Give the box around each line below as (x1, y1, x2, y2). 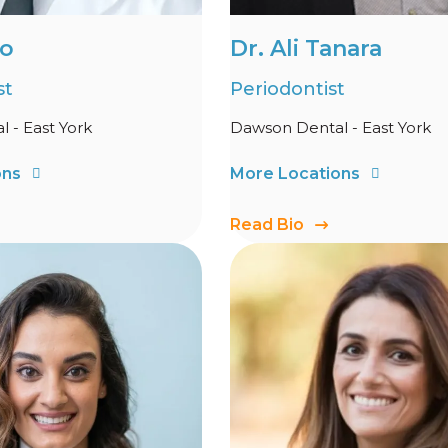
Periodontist (230, 78, 345, 101)
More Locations (230, 164, 360, 184)
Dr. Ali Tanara (230, 35, 382, 63)
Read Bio (230, 214, 304, 234)
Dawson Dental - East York (230, 118, 431, 138)
